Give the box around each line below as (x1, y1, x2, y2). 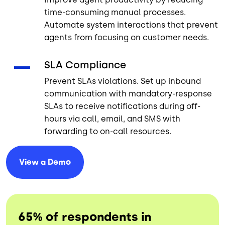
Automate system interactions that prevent (44, 20, 218, 30)
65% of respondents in (18, 209, 151, 224)
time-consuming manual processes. (44, 7, 186, 17)
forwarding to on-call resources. (44, 126, 171, 136)
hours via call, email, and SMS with (44, 114, 180, 124)
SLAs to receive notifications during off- (44, 101, 200, 111)
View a (19, 157, 48, 167)
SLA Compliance (44, 58, 126, 71)
